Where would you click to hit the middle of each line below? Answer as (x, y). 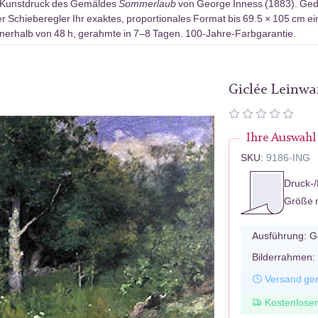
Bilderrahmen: (284, 257)
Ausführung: (280, 236)
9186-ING (289, 158)
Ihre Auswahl (281, 138)
